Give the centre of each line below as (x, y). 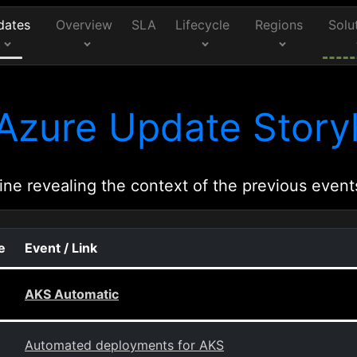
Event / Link (61, 248)
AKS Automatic (72, 294)
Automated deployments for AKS (124, 345)
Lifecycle (203, 25)
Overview (84, 25)
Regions (279, 25)
